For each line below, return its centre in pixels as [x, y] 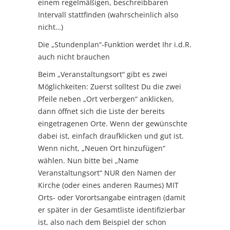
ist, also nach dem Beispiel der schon [102, 222]
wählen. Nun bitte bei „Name [88, 160]
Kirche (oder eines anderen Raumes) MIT [108, 185]
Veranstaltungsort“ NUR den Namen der [107, 172]
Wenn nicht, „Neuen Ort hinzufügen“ [102, 148]
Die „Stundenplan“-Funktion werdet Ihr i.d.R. [115, 44]
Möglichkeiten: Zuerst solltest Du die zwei [110, 86]
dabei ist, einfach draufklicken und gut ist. [111, 136]
